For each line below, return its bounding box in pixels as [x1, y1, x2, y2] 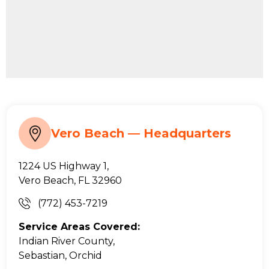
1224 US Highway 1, [19, 160, 109, 172]
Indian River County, [19, 235, 115, 247]
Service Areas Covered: [19, 220, 140, 232]
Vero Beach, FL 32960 [19, 174, 122, 186]
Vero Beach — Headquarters [51, 125, 231, 141]
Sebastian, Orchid [19, 249, 102, 261]
